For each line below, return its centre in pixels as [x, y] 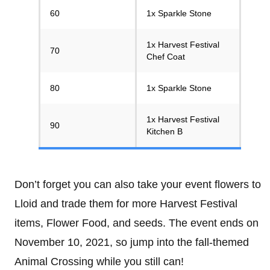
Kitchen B [165, 131]
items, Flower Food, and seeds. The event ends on [137, 223]
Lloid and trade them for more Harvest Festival [126, 204]
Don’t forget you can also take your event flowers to [138, 184]
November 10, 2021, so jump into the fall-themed [132, 242]
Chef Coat [166, 57]
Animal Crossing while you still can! [99, 262]
